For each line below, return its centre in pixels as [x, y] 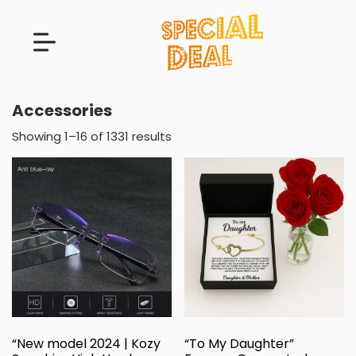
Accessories [62, 110]
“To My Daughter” [240, 343]
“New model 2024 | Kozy [86, 343]
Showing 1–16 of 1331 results [92, 136]
